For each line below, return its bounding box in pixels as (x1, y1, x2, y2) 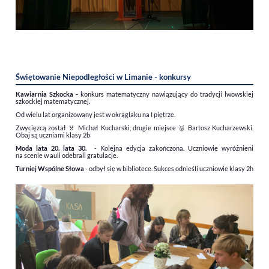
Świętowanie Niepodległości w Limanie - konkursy (15, 72, 191, 82)
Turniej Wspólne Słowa (15, 165, 84, 173)
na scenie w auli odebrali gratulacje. (15, 151, 118, 160)
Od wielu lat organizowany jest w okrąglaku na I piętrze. (15, 110, 177, 119)
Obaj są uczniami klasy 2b (15, 131, 90, 139)
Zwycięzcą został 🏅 (15, 124, 76, 132)
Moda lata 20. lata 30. (15, 144, 87, 153)
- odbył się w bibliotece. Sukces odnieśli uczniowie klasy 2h (83, 165, 253, 173)
